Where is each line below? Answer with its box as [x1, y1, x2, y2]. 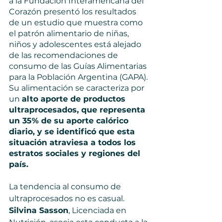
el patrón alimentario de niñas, [9, 29, 131, 38]
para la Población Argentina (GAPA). [9, 72, 150, 82]
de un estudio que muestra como [9, 18, 145, 27]
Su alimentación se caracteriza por [9, 83, 146, 93]
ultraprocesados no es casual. [9, 194, 126, 203]
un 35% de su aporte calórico [9, 116, 131, 125]
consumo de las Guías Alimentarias [9, 61, 149, 71]
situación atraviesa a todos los [9, 138, 138, 147]
